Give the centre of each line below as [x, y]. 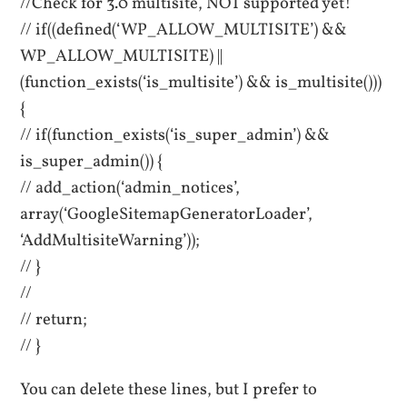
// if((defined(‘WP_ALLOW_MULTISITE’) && [184, 30]
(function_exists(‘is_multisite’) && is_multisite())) [201, 83]
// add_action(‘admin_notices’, [130, 189]
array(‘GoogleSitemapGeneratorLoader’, [167, 215]
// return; [54, 320]
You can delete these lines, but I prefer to [169, 389]
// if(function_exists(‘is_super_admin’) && [175, 136]
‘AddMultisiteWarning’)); [110, 241]
